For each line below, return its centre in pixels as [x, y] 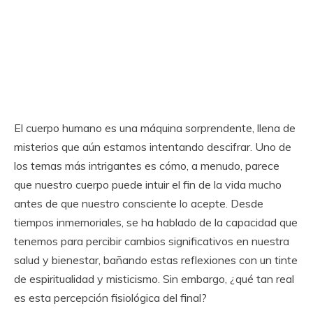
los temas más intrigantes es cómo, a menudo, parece [147, 166]
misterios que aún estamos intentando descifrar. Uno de [153, 147]
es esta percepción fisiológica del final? [110, 298]
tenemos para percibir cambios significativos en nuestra [152, 241]
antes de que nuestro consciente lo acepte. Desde [139, 203]
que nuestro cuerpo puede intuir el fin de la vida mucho [148, 184]
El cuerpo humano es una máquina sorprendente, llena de [155, 128]
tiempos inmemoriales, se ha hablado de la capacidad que [156, 222]
